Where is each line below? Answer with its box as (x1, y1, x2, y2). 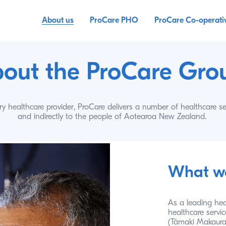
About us (41, 16, 74, 25)
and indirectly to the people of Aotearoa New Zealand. (17, 113, 206, 122)
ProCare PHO (89, 16, 138, 25)
